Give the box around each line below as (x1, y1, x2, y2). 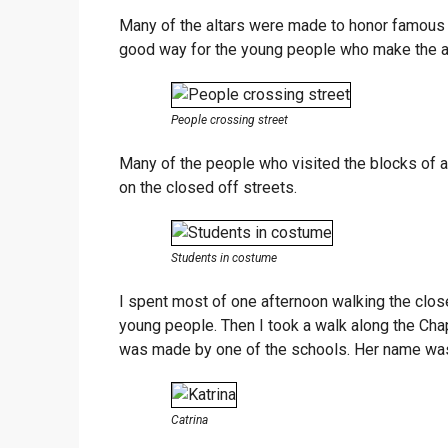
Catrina (170, 412, 208, 427)
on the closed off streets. (119, 177, 297, 197)
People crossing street (170, 112, 288, 127)
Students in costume (170, 250, 277, 265)
